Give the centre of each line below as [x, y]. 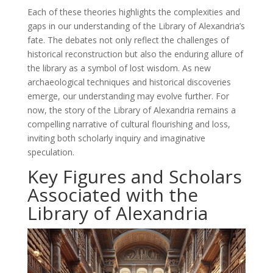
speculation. [51, 152]
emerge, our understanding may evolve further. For [128, 96]
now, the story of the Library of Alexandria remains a [131, 110]
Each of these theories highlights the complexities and [133, 12]
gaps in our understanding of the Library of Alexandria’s [136, 26]
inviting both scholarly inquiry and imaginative [116, 138]
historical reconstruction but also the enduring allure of [135, 54]
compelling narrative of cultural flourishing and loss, [129, 124]
